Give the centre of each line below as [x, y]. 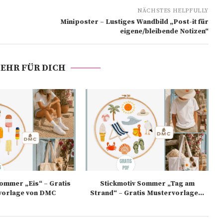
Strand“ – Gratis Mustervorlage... [147, 193]
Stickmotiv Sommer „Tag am [147, 184]
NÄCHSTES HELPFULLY [173, 11]
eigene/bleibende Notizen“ [164, 32]
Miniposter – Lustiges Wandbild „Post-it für [134, 22]
